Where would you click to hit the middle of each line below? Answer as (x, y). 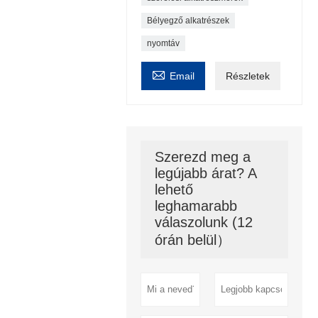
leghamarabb (196, 205)
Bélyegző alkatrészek (188, 20)
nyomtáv (163, 43)
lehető (174, 189)
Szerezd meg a (202, 157)
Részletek (247, 76)
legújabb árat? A (205, 173)
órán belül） (192, 240)
